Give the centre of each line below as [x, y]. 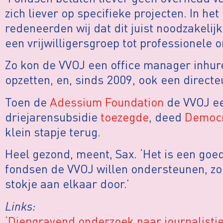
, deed [167, 116]
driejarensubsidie [53, 116]
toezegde [125, 116]
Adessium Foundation [107, 102]
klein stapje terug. [53, 131]
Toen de [27, 102]
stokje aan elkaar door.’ [67, 184]
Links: [20, 206]
